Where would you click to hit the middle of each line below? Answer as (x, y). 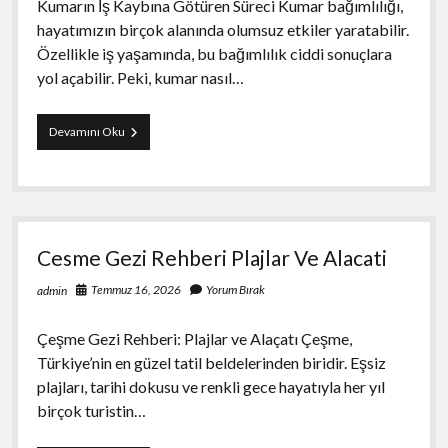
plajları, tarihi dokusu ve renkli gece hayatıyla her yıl (210, 386)
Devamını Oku (86, 131)
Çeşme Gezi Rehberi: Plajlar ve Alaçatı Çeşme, (194, 338)
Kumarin (147, 130)
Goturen (146, 184)
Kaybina (144, 166)
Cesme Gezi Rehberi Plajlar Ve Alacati (211, 257)
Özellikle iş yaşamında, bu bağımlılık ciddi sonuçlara (214, 53)
